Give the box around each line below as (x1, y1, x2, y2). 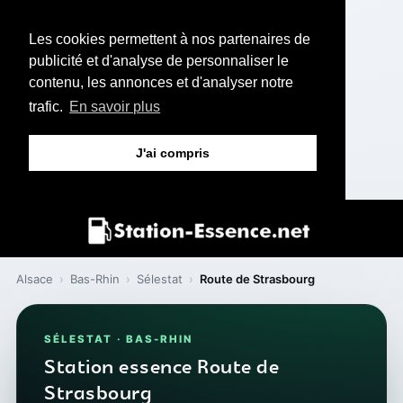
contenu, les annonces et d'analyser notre (29, 75, 293, 90)
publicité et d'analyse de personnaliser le (29, 53, 289, 68)
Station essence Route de (44, 354, 279, 381)
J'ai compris (136, 146, 210, 161)
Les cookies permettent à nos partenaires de (29, 31, 310, 47)
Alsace (16, 271, 53, 286)
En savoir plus (69, 99, 161, 115)
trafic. (29, 99, 67, 115)
